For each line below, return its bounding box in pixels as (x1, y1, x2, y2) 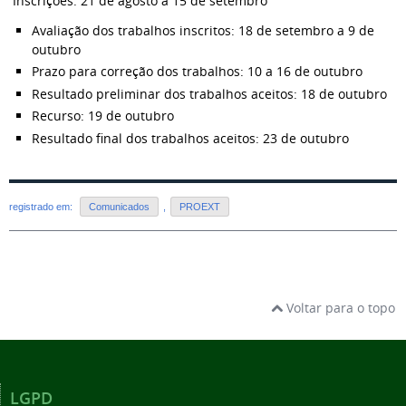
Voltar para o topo (283, 298, 395, 316)
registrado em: (9, 200, 75, 212)
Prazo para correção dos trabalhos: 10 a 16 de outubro (32, 63, 362, 81)
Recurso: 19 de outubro (32, 107, 174, 125)
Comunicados (89, 200, 150, 212)
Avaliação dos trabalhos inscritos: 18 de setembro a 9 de (32, 21, 374, 39)
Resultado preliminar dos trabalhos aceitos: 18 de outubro (32, 84, 387, 102)
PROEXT (179, 200, 220, 212)
